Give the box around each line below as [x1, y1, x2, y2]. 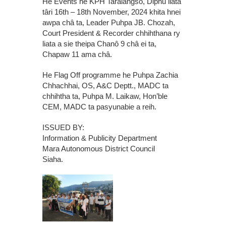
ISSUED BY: [42, 123, 84, 132]
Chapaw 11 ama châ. [42, 49, 112, 59]
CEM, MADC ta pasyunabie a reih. [42, 102, 156, 111]
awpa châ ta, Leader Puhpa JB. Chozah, [42, 18, 175, 27]
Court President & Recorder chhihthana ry [42, 28, 180, 37]
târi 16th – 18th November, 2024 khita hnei [42, 7, 181, 16]
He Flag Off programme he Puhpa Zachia [42, 70, 178, 79]
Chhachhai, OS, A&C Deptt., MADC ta [42, 81, 168, 90]
